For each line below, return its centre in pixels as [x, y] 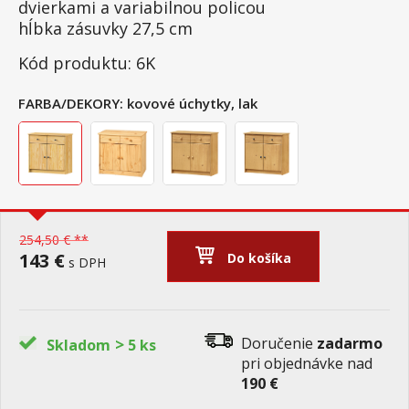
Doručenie [279, 343]
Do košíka [260, 258]
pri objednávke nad [307, 363]
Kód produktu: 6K [87, 63]
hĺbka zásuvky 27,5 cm [105, 28]
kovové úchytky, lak [192, 103]
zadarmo [350, 343]
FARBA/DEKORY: [71, 103]
